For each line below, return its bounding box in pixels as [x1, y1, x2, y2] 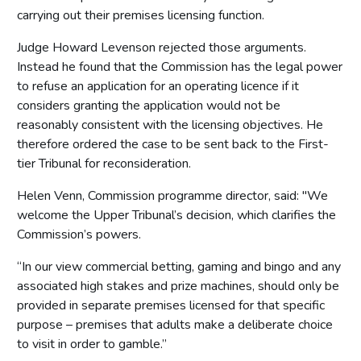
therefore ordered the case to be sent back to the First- [17, 135, 329, 153]
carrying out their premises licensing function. [17, 6, 264, 24]
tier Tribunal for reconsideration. [17, 154, 191, 172]
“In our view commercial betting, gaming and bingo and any [17, 257, 341, 276]
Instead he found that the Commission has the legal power [17, 57, 342, 76]
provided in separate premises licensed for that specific [17, 296, 325, 314]
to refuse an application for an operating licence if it [17, 77, 299, 95]
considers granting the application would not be [17, 96, 280, 114]
